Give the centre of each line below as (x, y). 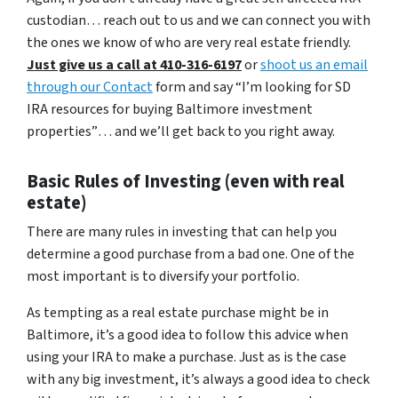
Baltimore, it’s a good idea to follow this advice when (187, 334)
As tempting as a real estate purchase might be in (178, 312)
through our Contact (90, 87)
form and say (194, 87)
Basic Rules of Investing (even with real (186, 181)
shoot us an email (314, 64)
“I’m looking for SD (293, 87)
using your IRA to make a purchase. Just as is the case (187, 357)
